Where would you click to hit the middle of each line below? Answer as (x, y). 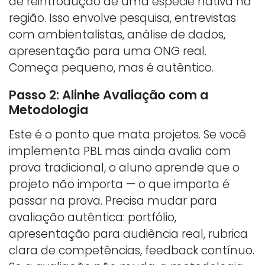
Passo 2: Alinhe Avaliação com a (109, 95)
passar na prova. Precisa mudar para (113, 201)
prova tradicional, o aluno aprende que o (124, 168)
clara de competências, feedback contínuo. (132, 251)
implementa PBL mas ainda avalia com (120, 151)
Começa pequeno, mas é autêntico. (111, 68)
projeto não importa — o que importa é (119, 185)
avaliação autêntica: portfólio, (93, 218)
